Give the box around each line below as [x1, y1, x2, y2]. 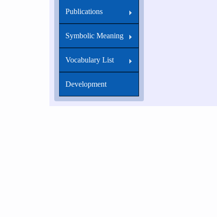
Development [65, 80, 107, 88]
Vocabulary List [65, 56, 114, 64]
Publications [65, 7, 103, 15]
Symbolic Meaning [65, 31, 124, 40]
